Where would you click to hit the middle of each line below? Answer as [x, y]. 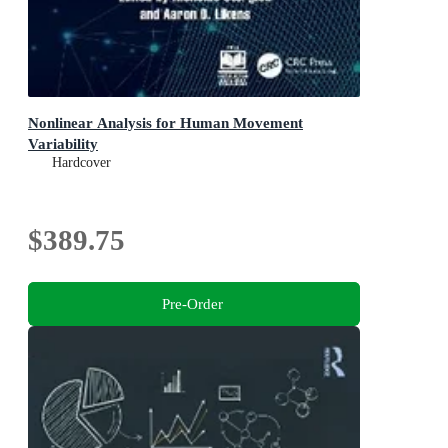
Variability [63, 143]
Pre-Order [192, 303]
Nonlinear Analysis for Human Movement [165, 122]
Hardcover [81, 162]
